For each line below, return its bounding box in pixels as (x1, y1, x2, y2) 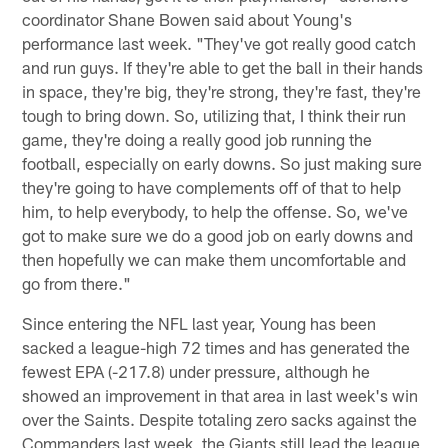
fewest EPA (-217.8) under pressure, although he (22, 360, 371, 381)
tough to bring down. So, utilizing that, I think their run (22, 104, 407, 125)
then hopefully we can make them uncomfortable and (22, 248, 407, 269)
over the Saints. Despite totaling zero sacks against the (22, 408, 418, 429)
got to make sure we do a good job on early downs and (22, 224, 414, 245)
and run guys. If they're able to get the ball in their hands (22, 56, 424, 77)
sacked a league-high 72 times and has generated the (22, 336, 411, 357)
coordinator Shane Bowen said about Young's (22, 8, 353, 29)
